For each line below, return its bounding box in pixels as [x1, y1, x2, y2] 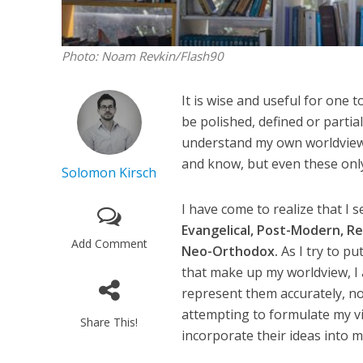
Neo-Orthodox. [181, 242, 279, 261]
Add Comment [70, 236, 147, 252]
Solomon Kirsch [62, 164, 157, 182]
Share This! [80, 314, 139, 331]
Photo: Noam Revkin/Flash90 [61, 48, 224, 65]
